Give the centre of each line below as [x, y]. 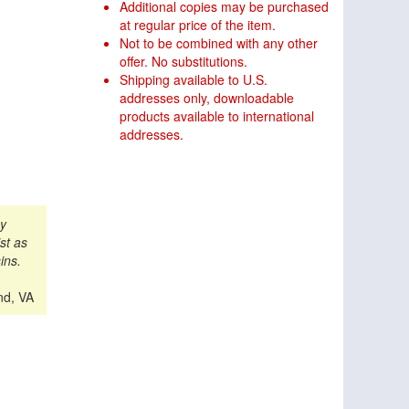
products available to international [217, 116]
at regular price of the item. [198, 25]
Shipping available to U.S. [194, 80]
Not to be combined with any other [219, 43]
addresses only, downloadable [207, 98]
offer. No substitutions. [184, 62]
